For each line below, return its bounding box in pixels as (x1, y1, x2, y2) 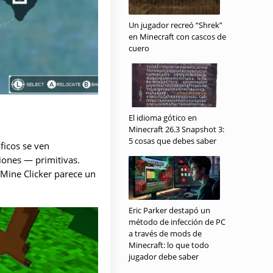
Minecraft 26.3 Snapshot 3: (129, 124, 224, 135)
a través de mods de (129, 228, 202, 239)
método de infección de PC (129, 216, 225, 227)
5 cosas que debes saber (129, 135, 216, 146)
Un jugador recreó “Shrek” (129, 19, 222, 30)
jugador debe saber (129, 251, 199, 262)
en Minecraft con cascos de (129, 31, 226, 42)
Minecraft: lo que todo (129, 239, 209, 250)
